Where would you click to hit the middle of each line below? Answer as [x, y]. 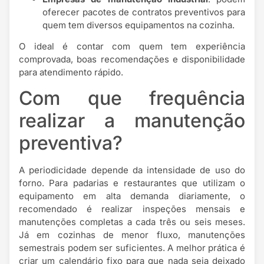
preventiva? [71, 143]
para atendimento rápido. [71, 72]
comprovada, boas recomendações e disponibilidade [132, 60]
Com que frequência [132, 98]
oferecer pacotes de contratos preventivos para [144, 12]
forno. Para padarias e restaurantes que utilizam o [132, 183]
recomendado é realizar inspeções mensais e [132, 209]
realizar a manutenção [132, 121]
